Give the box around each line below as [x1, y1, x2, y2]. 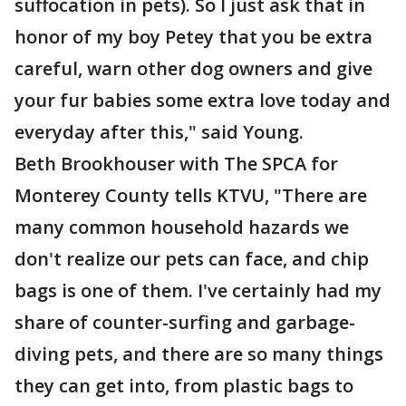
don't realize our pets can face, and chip [14, 246, 369, 271]
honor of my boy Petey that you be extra [14, 24, 372, 49]
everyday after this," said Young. [14, 120, 308, 144]
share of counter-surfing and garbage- [14, 310, 355, 334]
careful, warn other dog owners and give [14, 56, 372, 81]
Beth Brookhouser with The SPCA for [14, 151, 338, 176]
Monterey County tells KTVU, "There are [14, 183, 367, 208]
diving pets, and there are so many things [14, 342, 383, 366]
